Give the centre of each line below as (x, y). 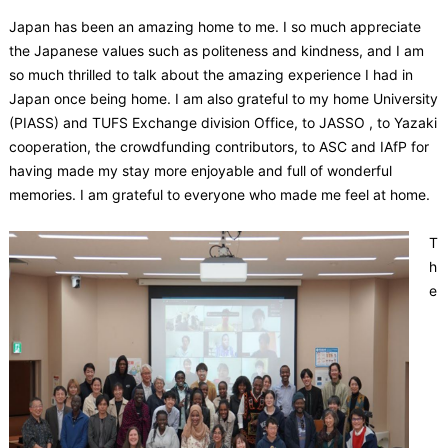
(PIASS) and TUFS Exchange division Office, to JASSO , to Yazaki (222, 122)
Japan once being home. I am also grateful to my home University (223, 98)
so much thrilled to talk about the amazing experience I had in (210, 74)
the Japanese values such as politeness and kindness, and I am (216, 50)
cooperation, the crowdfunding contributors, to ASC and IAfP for (218, 146)
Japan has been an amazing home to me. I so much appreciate (214, 26)
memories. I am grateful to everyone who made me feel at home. (219, 194)
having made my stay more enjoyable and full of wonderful (200, 170)
